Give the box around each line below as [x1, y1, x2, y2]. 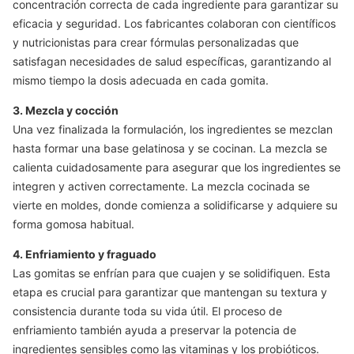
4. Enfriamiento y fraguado [13, 247, 156, 261]
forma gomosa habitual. [13, 217, 134, 231]
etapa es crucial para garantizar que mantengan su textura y [13, 285, 327, 299]
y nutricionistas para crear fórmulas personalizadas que [13, 36, 299, 49]
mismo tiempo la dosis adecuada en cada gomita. [13, 73, 269, 87]
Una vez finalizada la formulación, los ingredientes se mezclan [13, 122, 333, 136]
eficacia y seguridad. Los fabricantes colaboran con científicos [13, 17, 336, 30]
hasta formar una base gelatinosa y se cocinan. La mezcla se [13, 141, 327, 155]
